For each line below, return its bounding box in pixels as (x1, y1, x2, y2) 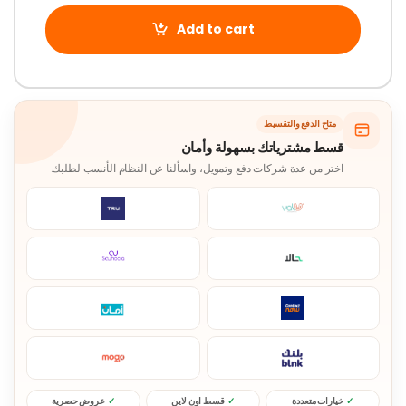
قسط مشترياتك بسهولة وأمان (180, 137, 343, 157)
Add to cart (177, 20, 256, 39)
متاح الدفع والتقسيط (263, 116, 336, 130)
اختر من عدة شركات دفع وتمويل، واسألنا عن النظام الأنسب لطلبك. (50, 160, 343, 176)
